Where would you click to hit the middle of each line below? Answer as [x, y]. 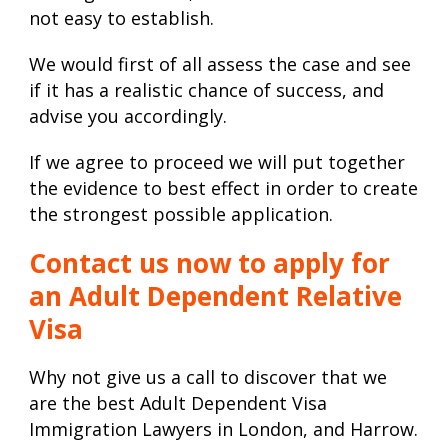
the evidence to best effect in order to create [223, 188]
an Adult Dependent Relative [215, 296]
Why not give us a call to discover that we [208, 377]
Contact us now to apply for [209, 263]
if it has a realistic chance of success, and [206, 90]
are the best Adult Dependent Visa [178, 403]
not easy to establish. [121, 18]
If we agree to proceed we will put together [217, 162]
